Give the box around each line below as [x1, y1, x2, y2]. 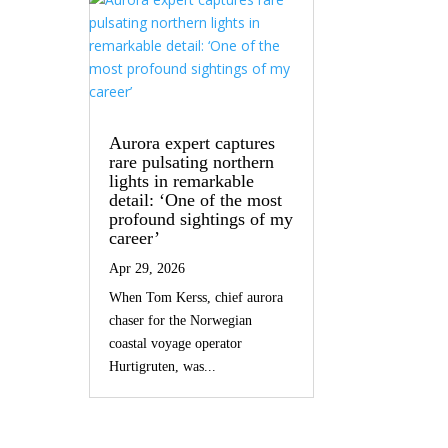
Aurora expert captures [109, 132, 276, 153]
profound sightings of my [109, 208, 294, 229]
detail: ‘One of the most [109, 189, 283, 210]
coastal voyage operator [109, 335, 243, 351]
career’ [109, 227, 161, 248]
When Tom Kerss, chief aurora [109, 289, 284, 305]
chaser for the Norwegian [109, 312, 253, 328]
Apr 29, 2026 [109, 260, 186, 276]
